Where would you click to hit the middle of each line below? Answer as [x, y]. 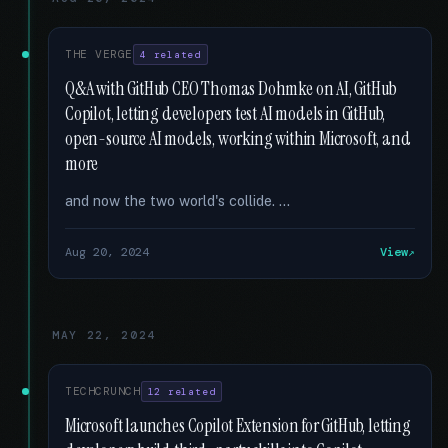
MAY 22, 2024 [104, 335]
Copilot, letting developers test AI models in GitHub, [225, 114]
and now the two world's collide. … [177, 200]
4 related [170, 54]
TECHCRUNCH [103, 391]
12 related [181, 391]
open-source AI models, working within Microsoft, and [238, 139]
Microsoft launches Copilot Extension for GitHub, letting [238, 426]
